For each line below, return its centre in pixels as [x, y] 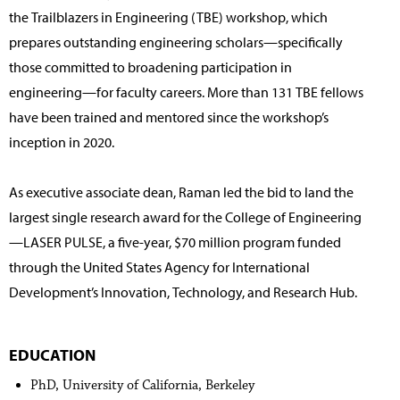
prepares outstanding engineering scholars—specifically [176, 42]
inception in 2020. [62, 142]
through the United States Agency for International [159, 267]
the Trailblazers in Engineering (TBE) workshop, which [168, 17]
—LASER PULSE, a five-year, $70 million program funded [175, 242]
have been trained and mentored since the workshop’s [169, 117]
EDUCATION [52, 354]
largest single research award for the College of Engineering [185, 217]
